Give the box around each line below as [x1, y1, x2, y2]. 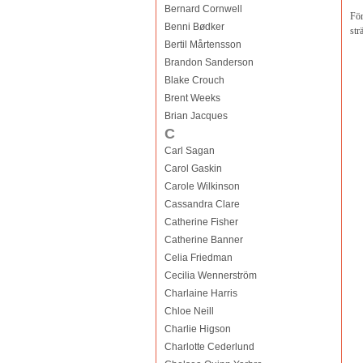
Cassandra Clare [164, 199, 240, 210]
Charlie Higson [164, 323, 231, 335]
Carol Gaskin [164, 163, 222, 174]
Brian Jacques [164, 110, 228, 122]
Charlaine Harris [164, 288, 237, 299]
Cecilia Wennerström [164, 270, 257, 281]
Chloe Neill [164, 305, 214, 317]
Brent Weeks [164, 92, 220, 104]
